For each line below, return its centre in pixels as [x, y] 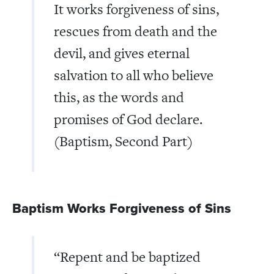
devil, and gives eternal [122, 53]
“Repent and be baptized [127, 257]
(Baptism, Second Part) [123, 141]
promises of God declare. [128, 119]
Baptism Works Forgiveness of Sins [122, 208]
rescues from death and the [135, 31]
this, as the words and [119, 97]
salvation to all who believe [134, 75]
